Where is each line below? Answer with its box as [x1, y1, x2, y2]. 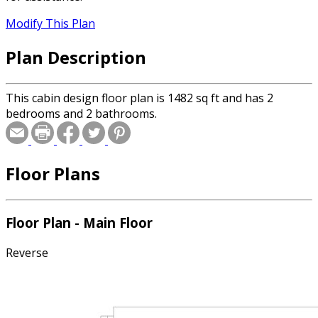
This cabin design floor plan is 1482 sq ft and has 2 [6, 89, 273, 106]
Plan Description [6, 45, 146, 69]
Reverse [6, 245, 48, 261]
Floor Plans [6, 161, 100, 185]
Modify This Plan [6, 16, 95, 32]
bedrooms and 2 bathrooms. [6, 105, 157, 121]
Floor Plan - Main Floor [6, 214, 153, 232]
